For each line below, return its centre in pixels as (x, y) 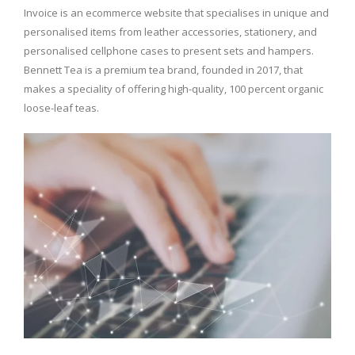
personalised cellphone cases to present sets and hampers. (169, 51)
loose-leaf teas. (61, 108)
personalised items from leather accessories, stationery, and (170, 32)
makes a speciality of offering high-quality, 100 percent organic (174, 89)
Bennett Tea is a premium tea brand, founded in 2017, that (163, 70)
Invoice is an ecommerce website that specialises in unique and (176, 13)
